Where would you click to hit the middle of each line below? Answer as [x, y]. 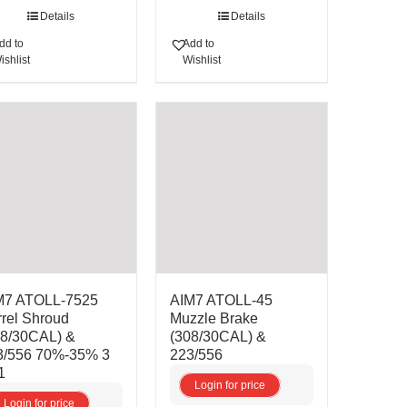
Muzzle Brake [213, 319]
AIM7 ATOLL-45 [221, 301]
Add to [198, 43]
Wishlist [201, 60]
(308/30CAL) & [218, 337]
